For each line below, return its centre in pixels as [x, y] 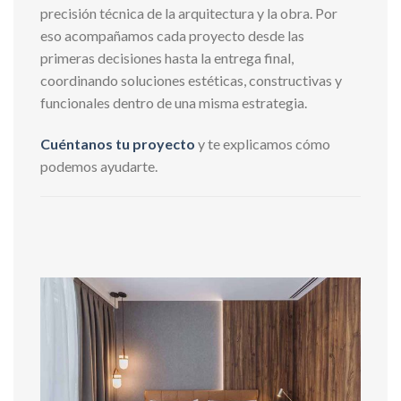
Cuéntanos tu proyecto [118, 143]
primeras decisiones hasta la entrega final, [167, 57]
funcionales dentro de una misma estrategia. [174, 102]
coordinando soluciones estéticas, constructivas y [191, 80]
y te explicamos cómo [263, 143]
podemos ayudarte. [99, 166]
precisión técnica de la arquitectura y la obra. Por [189, 13]
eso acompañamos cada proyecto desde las [172, 35]
